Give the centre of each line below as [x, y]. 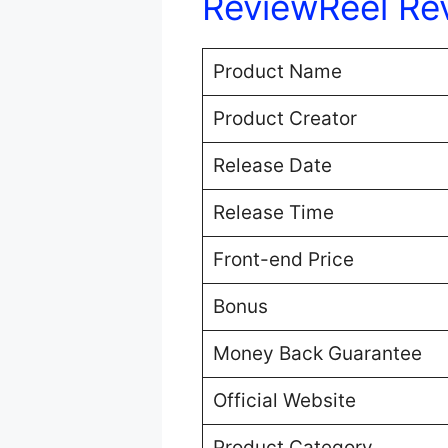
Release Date [272, 165]
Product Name [277, 71]
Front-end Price [283, 259]
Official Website [284, 400]
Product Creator [284, 118]
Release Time [273, 212]
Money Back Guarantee [317, 353]
